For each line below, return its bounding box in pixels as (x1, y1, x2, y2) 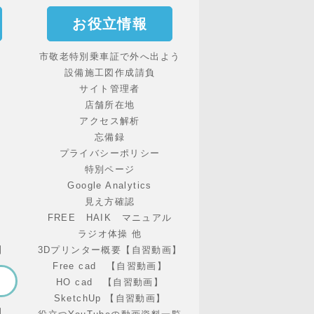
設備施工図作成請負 (64, 67, 156, 78)
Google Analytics (67, 180, 152, 191)
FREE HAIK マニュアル (47, 212, 172, 224)
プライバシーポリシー (59, 148, 161, 159)
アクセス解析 (79, 116, 140, 127)
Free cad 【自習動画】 (53, 261, 168, 272)
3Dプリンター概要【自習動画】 (37, 245, 182, 256)
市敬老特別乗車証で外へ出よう (39, 51, 181, 62)
